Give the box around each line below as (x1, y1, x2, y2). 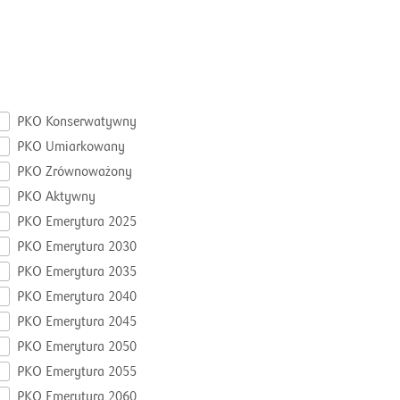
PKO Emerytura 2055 (17, 363, 137, 379)
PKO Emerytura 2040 (17, 288, 137, 304)
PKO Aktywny (17, 188, 96, 204)
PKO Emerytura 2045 (17, 313, 137, 329)
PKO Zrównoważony (17, 163, 132, 179)
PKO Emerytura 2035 (17, 263, 137, 279)
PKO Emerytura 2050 (17, 338, 137, 354)
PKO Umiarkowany (17, 138, 125, 154)
